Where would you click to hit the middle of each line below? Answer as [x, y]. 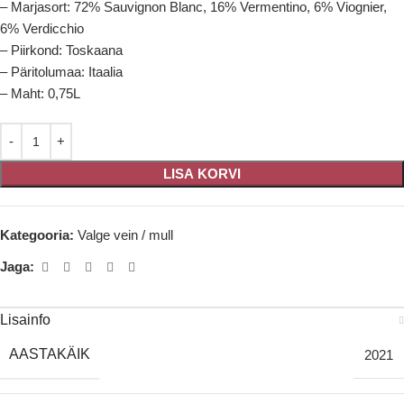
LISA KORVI [202, 173]
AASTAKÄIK [50, 353]
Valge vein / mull [125, 234]
